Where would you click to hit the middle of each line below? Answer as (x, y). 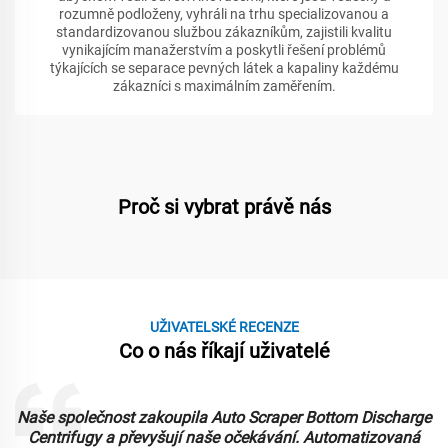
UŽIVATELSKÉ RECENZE (224, 327)
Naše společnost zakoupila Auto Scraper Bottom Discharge (224, 418)
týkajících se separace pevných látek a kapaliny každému (224, 68)
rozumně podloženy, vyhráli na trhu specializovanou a (224, 14)
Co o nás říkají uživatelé (224, 351)
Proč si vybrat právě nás (224, 207)
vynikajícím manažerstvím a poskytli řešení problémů (224, 50)
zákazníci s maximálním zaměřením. (224, 86)
